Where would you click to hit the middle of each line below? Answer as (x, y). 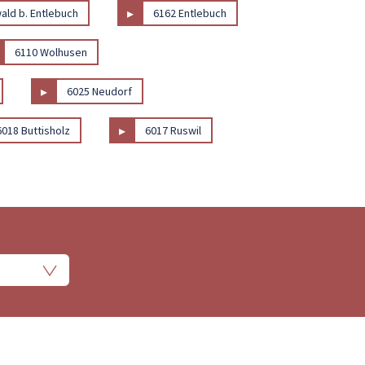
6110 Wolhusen (51, 52)
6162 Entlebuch (190, 13)
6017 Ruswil (174, 130)
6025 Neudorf (100, 91)
